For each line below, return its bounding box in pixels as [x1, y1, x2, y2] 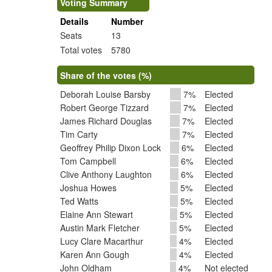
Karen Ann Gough [60, 248, 129, 260]
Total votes [60, 44, 102, 56]
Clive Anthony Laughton [60, 168, 152, 180]
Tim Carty [60, 128, 98, 140]
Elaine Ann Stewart [60, 208, 133, 220]
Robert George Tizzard [60, 101, 149, 114]
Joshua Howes [60, 182, 117, 194]
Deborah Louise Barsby [60, 88, 151, 100]
